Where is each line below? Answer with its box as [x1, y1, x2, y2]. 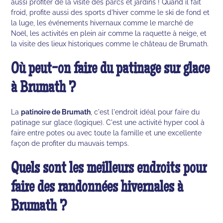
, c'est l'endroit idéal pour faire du [91, 107, 200, 116]
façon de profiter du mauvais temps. [11, 138, 129, 147]
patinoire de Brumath [21, 107, 91, 116]
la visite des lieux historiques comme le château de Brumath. [11, 39, 209, 48]
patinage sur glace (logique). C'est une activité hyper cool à [11, 117, 205, 126]
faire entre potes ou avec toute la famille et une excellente [11, 128, 202, 137]
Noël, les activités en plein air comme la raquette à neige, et [11, 28, 207, 37]
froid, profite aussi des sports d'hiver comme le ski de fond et [11, 7, 210, 16]
